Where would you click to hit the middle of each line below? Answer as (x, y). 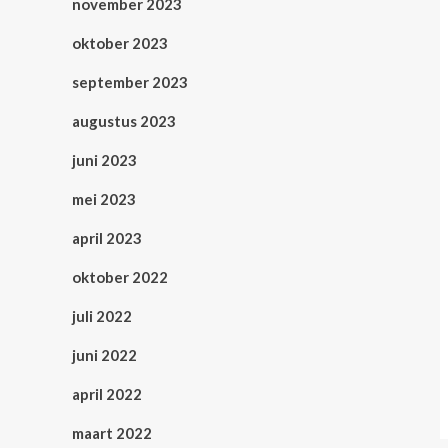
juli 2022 (102, 316)
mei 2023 (104, 199)
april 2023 (107, 238)
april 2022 (107, 394)
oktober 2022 (120, 277)
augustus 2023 (124, 121)
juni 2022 (104, 355)
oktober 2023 (120, 43)
